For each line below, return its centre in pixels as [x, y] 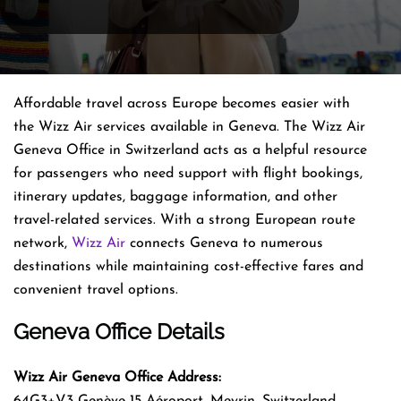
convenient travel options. [96, 290]
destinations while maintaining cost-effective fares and [188, 266]
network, [43, 243]
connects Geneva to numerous [224, 243]
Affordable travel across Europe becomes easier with [182, 103]
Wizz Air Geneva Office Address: [117, 377]
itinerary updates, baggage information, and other [175, 196]
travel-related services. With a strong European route [184, 220]
